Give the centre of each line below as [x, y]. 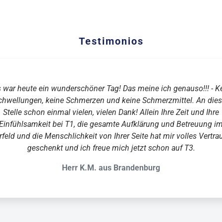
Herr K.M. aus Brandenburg [111, 168]
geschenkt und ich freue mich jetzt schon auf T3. [111, 148]
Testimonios [111, 41]
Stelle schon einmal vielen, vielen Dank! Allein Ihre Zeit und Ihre [111, 112]
